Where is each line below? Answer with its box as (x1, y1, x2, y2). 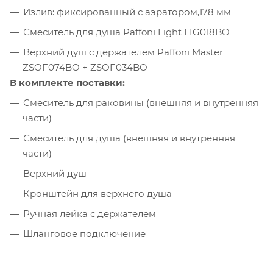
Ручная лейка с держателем (23, 208, 156, 220)
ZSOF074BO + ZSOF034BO (23, 62, 147, 74)
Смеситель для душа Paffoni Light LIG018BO (23, 26, 230, 38)
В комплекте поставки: (10, 77, 125, 89)
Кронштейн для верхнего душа (23, 188, 172, 200)
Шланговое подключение (23, 228, 146, 240)
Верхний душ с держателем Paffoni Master (23, 46, 223, 58)
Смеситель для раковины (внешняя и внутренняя (23, 97, 258, 109)
